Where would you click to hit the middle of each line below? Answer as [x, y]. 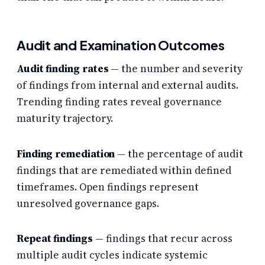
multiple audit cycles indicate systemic [112, 255]
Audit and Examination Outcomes [121, 45]
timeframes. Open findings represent [108, 187]
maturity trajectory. [65, 119]
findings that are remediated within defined [124, 170]
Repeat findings [55, 238]
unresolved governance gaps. [88, 203]
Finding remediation [66, 153]
